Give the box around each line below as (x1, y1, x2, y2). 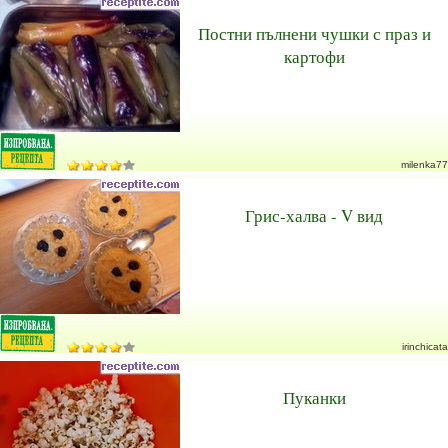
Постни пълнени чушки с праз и (197, 22, 431, 45)
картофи (283, 45, 345, 68)
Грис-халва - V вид (245, 204, 383, 227)
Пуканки (282, 386, 346, 409)
